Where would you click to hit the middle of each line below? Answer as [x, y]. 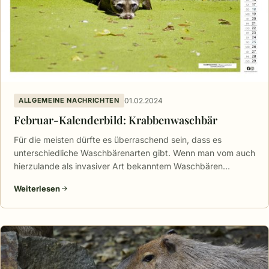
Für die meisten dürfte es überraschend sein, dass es [118, 140]
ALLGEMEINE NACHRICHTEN [69, 101]
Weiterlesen [37, 189]
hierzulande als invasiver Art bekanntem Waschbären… [122, 166]
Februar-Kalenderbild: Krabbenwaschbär [116, 120]
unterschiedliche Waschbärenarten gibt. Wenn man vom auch [134, 153]
